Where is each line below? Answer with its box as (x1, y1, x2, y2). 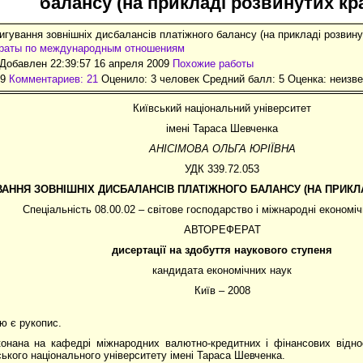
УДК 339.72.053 (185, 162, 259, 175)
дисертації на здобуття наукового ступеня (112, 243, 332, 256)
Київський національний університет (133, 101, 311, 114)
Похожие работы (173, 57, 254, 70)
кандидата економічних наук (152, 263, 292, 276)
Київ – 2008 (194, 284, 250, 297)
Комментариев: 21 (9, 72, 98, 85)
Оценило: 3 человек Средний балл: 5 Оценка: (98, 72, 330, 85)
